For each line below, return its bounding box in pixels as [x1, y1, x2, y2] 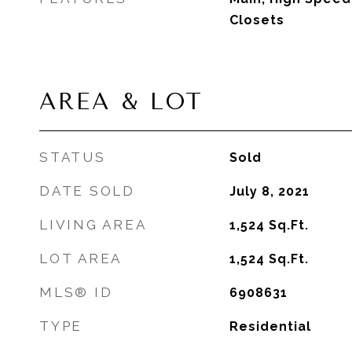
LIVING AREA [39, 217, 147, 233]
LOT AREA [39, 251, 122, 266]
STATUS [39, 149, 106, 165]
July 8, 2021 [229, 184, 310, 199]
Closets [229, 13, 284, 27]
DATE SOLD [39, 183, 135, 199]
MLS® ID [39, 284, 113, 300]
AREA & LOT [39, 88, 203, 115]
